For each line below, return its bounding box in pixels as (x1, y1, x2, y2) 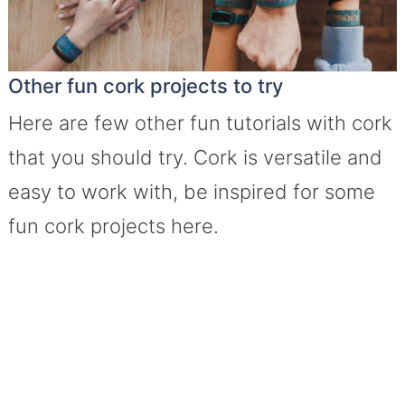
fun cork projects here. (7, 214, 219, 239)
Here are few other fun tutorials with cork (7, 111, 392, 136)
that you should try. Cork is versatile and (7, 146, 382, 170)
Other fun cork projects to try (7, 74, 283, 99)
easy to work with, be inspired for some (7, 180, 375, 204)
